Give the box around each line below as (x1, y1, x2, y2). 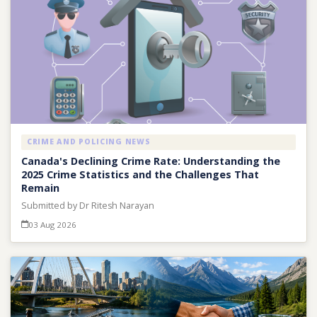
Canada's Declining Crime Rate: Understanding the (21, 154, 280, 168)
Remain (21, 181, 59, 195)
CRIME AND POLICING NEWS (26, 137, 151, 147)
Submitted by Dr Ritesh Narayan (21, 200, 154, 212)
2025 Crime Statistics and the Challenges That (21, 168, 259, 182)
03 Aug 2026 (28, 219, 76, 231)
